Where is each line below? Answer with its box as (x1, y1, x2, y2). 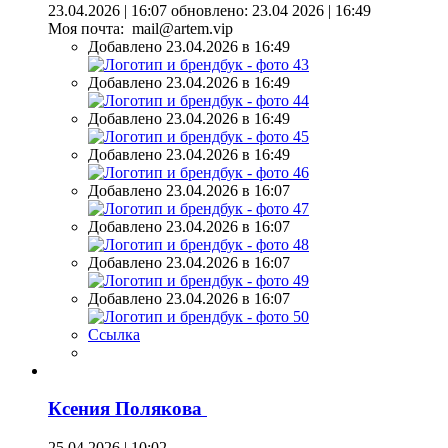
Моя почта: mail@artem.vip (48, 19, 233, 37)
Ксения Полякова (48, 398, 207, 420)
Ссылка (88, 325, 140, 343)
